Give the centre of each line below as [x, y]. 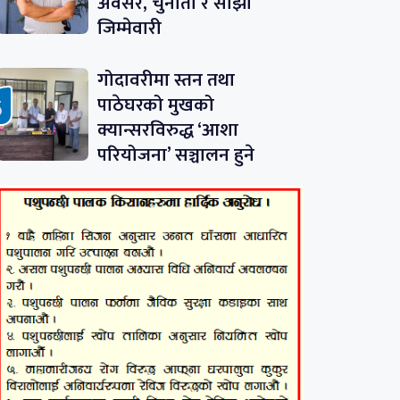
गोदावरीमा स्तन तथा [166, 80]
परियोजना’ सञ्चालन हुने [175, 155]
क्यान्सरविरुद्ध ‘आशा [167, 130]
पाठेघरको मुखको [155, 105]
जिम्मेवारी [129, 29]
